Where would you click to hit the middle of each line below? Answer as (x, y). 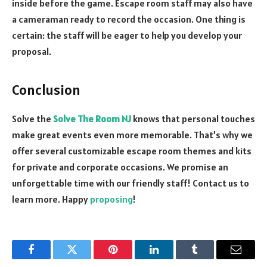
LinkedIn (173, 258)
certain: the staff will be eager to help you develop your (127, 35)
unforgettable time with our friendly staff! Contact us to (131, 183)
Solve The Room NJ (92, 118)
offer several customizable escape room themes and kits (132, 150)
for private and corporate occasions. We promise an (120, 167)
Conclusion (46, 89)
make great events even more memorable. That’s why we (132, 134)
